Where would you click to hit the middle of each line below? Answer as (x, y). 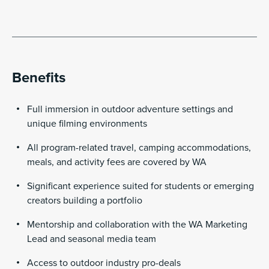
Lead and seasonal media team (92, 239)
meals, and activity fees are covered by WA (117, 162)
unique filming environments (87, 124)
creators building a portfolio (85, 201)
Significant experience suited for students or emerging (141, 186)
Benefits (39, 78)
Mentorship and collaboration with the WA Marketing (137, 225)
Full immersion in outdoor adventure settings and (130, 110)
